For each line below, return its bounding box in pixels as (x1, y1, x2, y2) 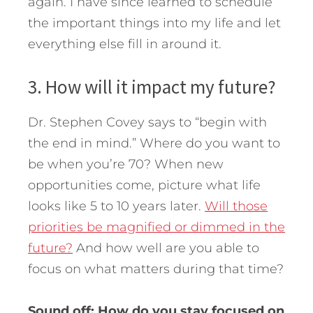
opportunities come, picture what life (28, 177, 261, 194)
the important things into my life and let (28, 15, 281, 31)
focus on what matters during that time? (28, 261, 284, 277)
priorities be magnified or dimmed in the (28, 219, 285, 235)
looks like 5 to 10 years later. (28, 198, 205, 214)
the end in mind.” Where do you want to (28, 136, 280, 152)
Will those (205, 198, 268, 214)
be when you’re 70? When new (28, 156, 224, 173)
